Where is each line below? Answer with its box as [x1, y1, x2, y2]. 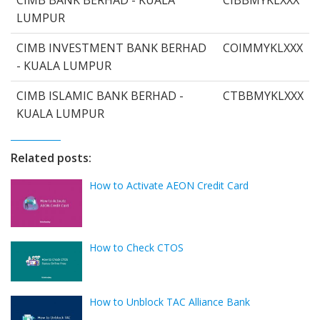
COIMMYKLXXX [223, 39, 303, 56]
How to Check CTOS [89, 241, 184, 255]
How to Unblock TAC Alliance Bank [89, 295, 250, 309]
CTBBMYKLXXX [223, 87, 304, 104]
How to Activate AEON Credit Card [89, 178, 249, 192]
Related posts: [11, 149, 91, 166]
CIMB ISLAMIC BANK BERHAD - [16, 87, 184, 104]
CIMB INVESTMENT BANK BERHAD [16, 39, 206, 56]
